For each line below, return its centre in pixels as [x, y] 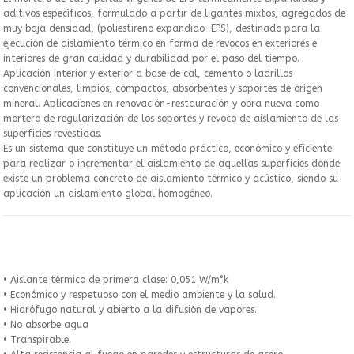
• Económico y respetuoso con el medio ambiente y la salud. [139, 294]
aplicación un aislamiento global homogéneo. [108, 193]
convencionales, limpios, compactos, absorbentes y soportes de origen [163, 88]
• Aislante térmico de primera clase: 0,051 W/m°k [116, 279]
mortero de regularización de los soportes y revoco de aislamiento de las [171, 118]
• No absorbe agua [46, 324]
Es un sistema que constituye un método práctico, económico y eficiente [168, 148]
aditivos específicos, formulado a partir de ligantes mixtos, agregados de [174, 13]
